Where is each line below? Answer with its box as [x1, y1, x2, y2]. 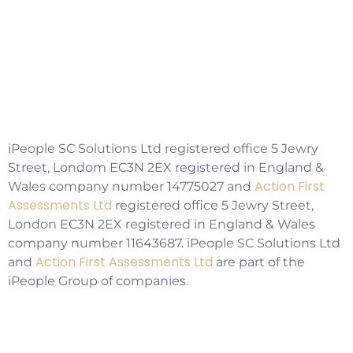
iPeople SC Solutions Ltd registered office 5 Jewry [8, 141, 318, 157]
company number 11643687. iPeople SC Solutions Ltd [8, 236, 340, 251]
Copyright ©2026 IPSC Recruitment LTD [52, 109, 301, 124]
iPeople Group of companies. [8, 273, 188, 289]
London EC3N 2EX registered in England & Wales [8, 217, 315, 232]
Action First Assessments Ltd [35, 253, 213, 272]
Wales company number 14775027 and [8, 179, 255, 195]
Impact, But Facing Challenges [24, 25, 260, 46]
